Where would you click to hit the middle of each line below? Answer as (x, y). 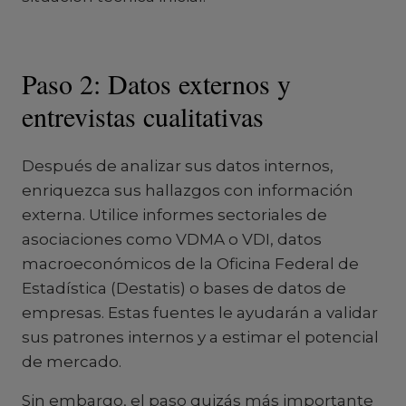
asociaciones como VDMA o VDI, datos (172, 239)
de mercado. (72, 362)
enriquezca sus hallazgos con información (188, 190)
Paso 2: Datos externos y (156, 83)
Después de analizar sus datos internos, (178, 166)
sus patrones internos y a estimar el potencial (200, 337)
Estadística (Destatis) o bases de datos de (184, 288)
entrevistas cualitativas (143, 116)
